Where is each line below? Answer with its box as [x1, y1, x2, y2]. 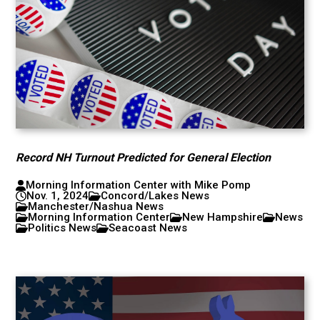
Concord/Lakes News [101, 189, 210, 202]
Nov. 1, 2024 [26, 189, 89, 202]
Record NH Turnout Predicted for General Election [16, 151, 271, 164]
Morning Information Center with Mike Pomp [25, 179, 251, 191]
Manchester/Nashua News [28, 200, 164, 213]
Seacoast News [109, 221, 188, 234]
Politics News [28, 221, 97, 234]
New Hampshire [182, 211, 264, 224]
